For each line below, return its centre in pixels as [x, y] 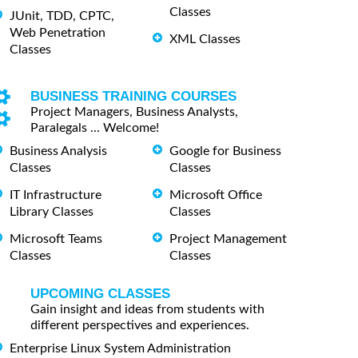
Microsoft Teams [56, 239]
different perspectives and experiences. [140, 325]
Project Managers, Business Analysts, [134, 112]
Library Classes [52, 211]
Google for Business [225, 151]
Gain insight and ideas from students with [147, 309]
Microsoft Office [216, 195]
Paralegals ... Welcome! [95, 128]
